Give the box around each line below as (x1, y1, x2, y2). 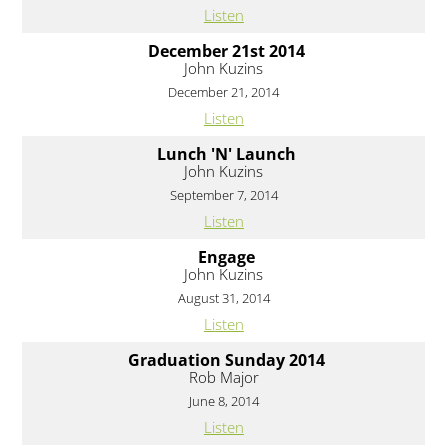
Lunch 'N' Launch (156, 143, 296, 166)
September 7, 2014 (169, 186, 278, 205)
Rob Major (188, 367, 259, 388)
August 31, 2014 (177, 289, 270, 308)
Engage (197, 246, 255, 269)
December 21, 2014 (168, 83, 280, 102)
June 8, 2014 (188, 392, 259, 411)
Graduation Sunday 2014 (127, 349, 325, 372)
